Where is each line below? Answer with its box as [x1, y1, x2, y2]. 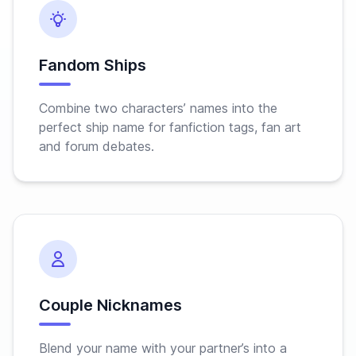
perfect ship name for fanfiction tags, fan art [39, 119, 301, 135]
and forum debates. [39, 138, 154, 154]
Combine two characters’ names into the [39, 100, 277, 116]
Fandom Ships [39, 56, 146, 75]
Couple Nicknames [39, 296, 182, 315]
